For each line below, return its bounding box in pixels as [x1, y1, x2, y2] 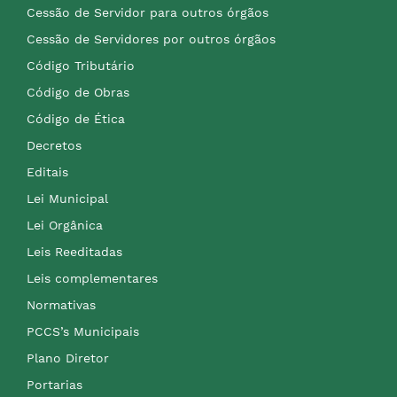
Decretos [27, 138, 82, 152]
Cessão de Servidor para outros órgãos [27, 5, 269, 19]
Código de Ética [27, 112, 125, 126]
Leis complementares [27, 271, 158, 285]
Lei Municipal [27, 191, 108, 206]
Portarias [27, 378, 82, 392]
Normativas [27, 298, 96, 312]
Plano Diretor [27, 351, 109, 365]
